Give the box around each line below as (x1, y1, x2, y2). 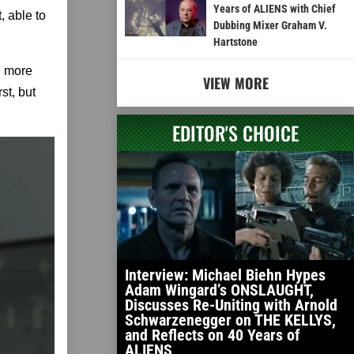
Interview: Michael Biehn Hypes (125, 265, 326, 285)
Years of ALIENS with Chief (213, 2, 336, 16)
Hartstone (213, 36, 258, 49)
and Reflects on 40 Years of (125, 326, 300, 345)
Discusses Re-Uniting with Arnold (125, 296, 337, 315)
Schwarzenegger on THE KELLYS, (125, 311, 336, 330)
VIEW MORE (202, 73, 269, 94)
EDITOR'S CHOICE (172, 119, 299, 148)
